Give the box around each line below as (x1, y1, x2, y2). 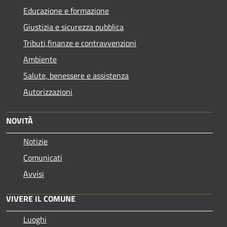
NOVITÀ (6, 114, 33, 127)
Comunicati (23, 151, 62, 164)
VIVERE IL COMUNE (6, 192, 75, 205)
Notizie (23, 135, 48, 147)
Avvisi (23, 167, 44, 180)
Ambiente (23, 53, 57, 65)
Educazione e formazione (23, 4, 109, 17)
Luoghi (23, 213, 47, 225)
